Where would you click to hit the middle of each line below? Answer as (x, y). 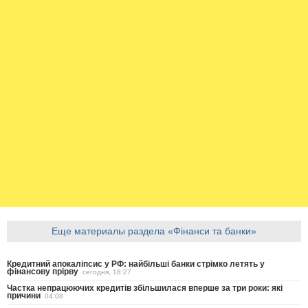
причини (24, 296)
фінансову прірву (43, 272)
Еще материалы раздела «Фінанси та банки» (154, 231)
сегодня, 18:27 (107, 272)
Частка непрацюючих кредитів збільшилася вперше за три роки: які (145, 288)
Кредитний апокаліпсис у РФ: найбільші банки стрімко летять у (136, 264)
